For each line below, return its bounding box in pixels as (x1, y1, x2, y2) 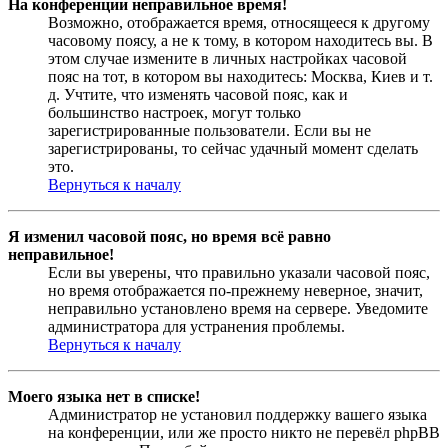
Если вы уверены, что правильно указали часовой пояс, (48, 263, 430, 281)
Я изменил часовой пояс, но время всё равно (8, 227, 331, 245)
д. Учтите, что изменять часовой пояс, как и (48, 85, 348, 103)
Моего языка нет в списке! (8, 387, 200, 405)
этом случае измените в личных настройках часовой (48, 49, 407, 67)
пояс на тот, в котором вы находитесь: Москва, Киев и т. (48, 67, 433, 85)
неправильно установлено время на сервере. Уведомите (48, 299, 428, 317)
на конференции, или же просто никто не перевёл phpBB (48, 423, 440, 441)
